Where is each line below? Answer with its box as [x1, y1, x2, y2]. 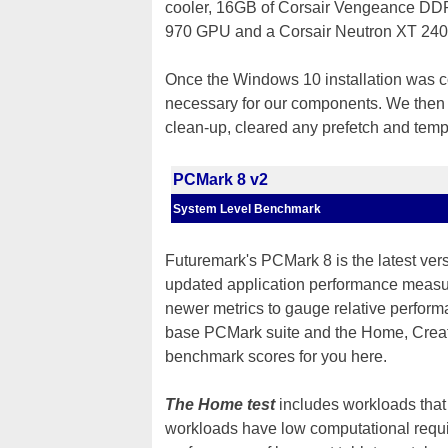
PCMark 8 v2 [173, 171, 268, 188]
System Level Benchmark [173, 202, 321, 216]
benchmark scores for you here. [165, 348, 391, 365]
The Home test [165, 396, 275, 413]
